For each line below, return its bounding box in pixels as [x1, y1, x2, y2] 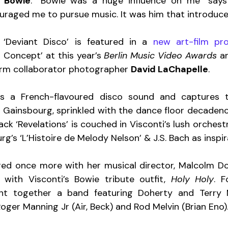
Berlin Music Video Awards [104, 49, 217, 62]
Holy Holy [170, 173, 214, 185]
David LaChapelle [131, 63, 208, 75]
